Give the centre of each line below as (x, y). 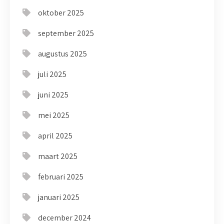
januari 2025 (59, 197)
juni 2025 (53, 95)
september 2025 (66, 33)
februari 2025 (61, 177)
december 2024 (64, 218)
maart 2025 (58, 156)
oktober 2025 (61, 13)
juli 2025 (52, 74)
